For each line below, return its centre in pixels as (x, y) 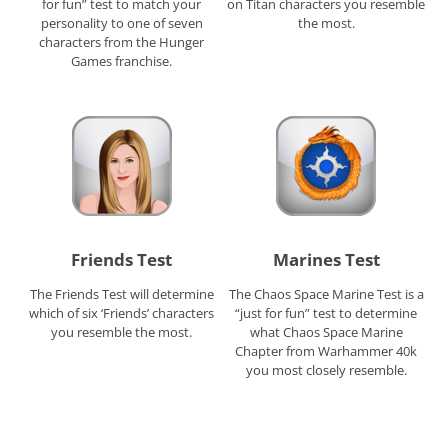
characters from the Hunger (122, 42)
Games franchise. (122, 61)
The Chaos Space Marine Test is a (326, 293)
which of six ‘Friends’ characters (122, 312)
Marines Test (326, 259)
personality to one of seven (121, 23)
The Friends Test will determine (121, 293)
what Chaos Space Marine (326, 331)
